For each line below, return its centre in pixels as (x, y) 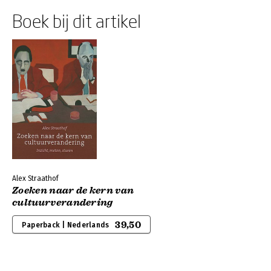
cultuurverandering (63, 203)
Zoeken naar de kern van (73, 191)
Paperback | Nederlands (66, 225)
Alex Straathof (35, 178)
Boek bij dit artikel (77, 21)
